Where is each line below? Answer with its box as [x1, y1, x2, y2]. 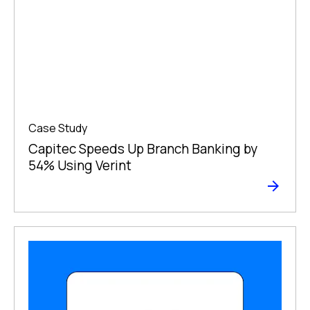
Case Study [28, 120, 87, 136]
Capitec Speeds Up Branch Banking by [28, 139, 257, 158]
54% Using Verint [28, 156, 131, 174]
